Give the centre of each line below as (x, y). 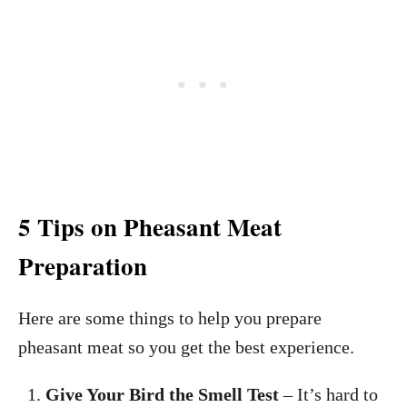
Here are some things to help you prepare (170, 318)
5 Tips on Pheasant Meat (150, 226)
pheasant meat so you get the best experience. (186, 347)
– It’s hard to (328, 394)
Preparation (83, 265)
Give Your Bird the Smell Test (162, 394)
